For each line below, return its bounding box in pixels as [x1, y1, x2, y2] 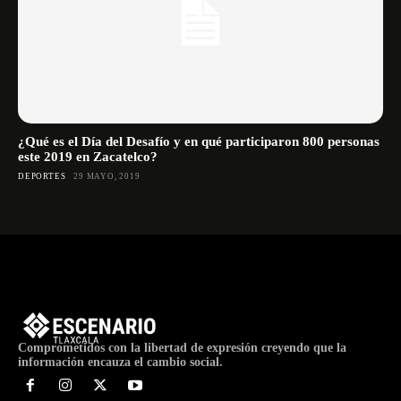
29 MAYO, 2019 [73, 171, 141, 181]
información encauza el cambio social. [18, 355, 223, 369]
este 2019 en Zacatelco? [18, 149, 158, 164]
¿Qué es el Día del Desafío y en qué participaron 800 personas [18, 133, 380, 149]
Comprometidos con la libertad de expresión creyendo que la [18, 341, 346, 354]
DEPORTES [18, 171, 66, 181]
